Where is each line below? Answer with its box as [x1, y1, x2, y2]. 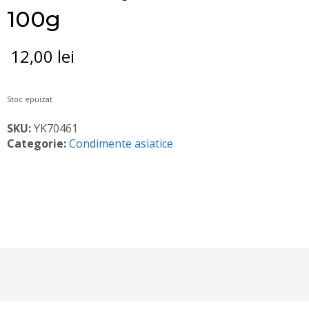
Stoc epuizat [6, 94, 52, 105]
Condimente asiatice [68, 136, 173, 152]
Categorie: [6, 136, 69, 152]
